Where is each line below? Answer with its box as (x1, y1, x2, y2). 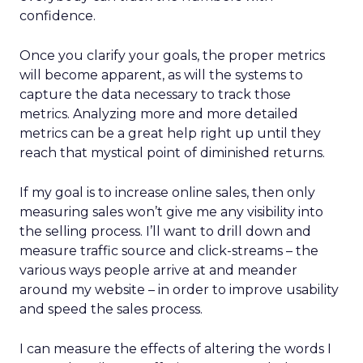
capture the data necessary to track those (19, 87, 291, 102)
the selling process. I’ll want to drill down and (19, 224, 311, 239)
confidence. (19, 8, 96, 23)
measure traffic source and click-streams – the (19, 243, 318, 258)
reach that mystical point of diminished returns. (19, 145, 325, 160)
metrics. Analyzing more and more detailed (19, 106, 298, 122)
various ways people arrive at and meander (19, 263, 297, 278)
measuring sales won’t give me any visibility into (19, 204, 323, 220)
